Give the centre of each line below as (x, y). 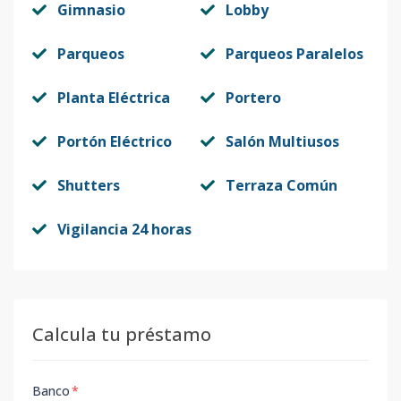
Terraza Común (282, 185)
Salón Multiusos (282, 141)
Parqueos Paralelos (294, 54)
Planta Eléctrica (114, 98)
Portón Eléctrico (115, 141)
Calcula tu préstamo (122, 334)
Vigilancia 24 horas (124, 229)
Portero (253, 98)
